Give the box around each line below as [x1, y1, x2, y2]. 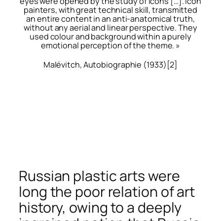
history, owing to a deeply [19, 198, 182, 218]
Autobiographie [83, 59, 142, 71]
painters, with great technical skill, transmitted [23, 4, 198, 15]
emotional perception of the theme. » [40, 39, 181, 51]
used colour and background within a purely [30, 31, 191, 42]
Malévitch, [43, 59, 83, 71]
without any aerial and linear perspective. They [24, 22, 197, 33]
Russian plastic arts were [19, 166, 180, 186]
